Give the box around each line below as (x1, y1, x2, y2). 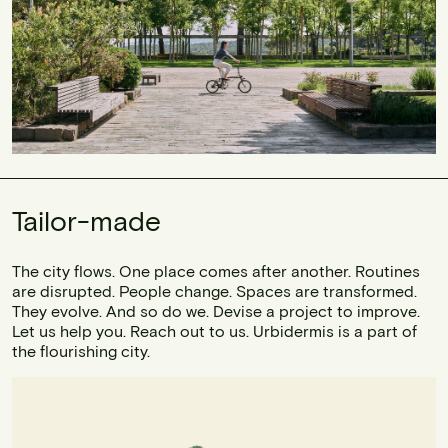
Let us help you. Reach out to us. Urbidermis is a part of (12, 321, 417, 341)
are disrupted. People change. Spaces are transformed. (12, 281, 417, 301)
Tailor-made (12, 203, 161, 238)
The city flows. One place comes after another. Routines (12, 261, 420, 281)
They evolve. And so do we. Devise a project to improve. (12, 301, 420, 321)
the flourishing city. (12, 341, 150, 361)
